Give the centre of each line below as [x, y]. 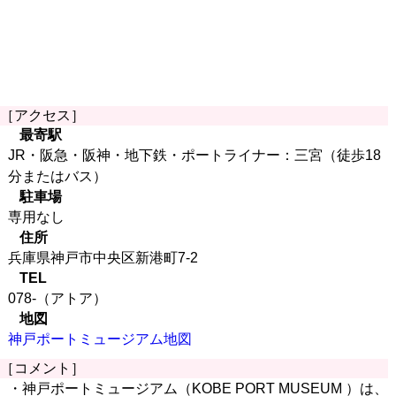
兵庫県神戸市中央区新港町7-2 [103, 258]
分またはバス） [57, 176]
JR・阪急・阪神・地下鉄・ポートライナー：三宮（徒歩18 [194, 155]
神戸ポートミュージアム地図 [99, 339]
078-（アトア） [57, 298]
